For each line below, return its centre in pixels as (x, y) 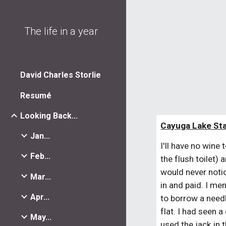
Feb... (40, 156)
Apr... (40, 197)
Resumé (36, 95)
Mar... (41, 177)
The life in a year (61, 31)
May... (41, 217)
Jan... (40, 136)
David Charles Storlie (61, 75)
